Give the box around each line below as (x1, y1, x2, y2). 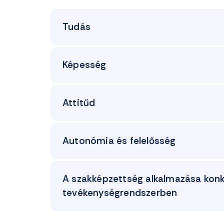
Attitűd (62, 96, 95, 109)
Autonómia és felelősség (62, 134, 176, 147)
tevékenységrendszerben (62, 186, 177, 199)
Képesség (62, 58, 106, 71)
